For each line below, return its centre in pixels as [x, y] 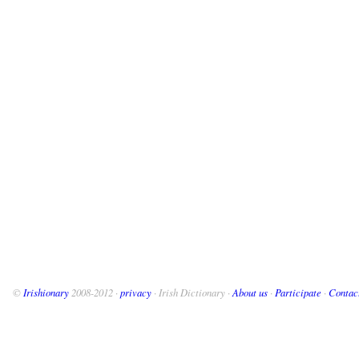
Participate [298, 292]
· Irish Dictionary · [192, 292]
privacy [136, 292]
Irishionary [46, 292]
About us [250, 292]
